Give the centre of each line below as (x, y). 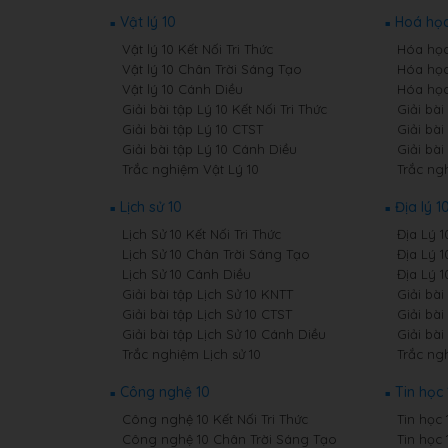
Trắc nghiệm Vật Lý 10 (190, 169)
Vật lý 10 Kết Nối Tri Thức (197, 49)
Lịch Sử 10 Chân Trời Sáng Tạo (216, 254)
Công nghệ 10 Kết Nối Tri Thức (215, 419)
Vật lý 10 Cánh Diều (182, 89)
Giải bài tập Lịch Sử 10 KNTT (207, 294)
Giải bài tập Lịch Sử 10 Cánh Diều (224, 334)
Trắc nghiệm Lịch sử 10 (191, 354)
